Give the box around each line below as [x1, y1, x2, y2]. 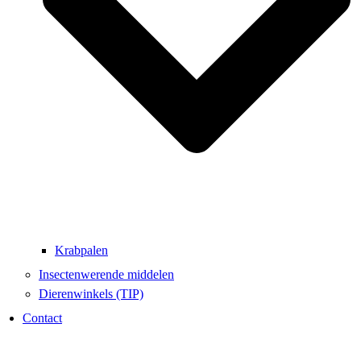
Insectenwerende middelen [39, 268, 174, 282]
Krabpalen [55, 243, 108, 258]
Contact [23, 311, 62, 326]
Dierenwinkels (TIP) [39, 287, 143, 301]
